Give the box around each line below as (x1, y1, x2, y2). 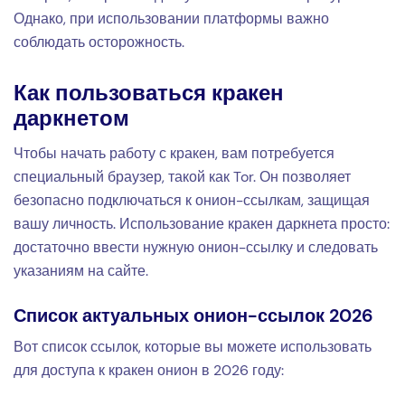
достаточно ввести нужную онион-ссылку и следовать (14, 237, 378, 257)
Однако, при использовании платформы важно (14, 8, 329, 28)
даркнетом (14, 103, 129, 132)
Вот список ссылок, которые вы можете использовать (14, 336, 372, 356)
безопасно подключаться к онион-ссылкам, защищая (14, 190, 370, 210)
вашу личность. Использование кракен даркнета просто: (14, 213, 390, 233)
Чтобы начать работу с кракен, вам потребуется (14, 143, 334, 163)
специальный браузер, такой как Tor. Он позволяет (14, 166, 351, 186)
